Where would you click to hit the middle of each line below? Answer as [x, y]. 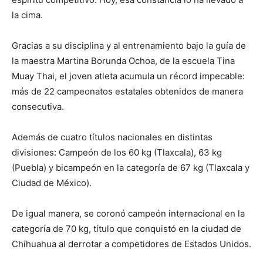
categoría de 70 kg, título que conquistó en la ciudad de [127, 228]
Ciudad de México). [52, 183]
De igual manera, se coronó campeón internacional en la [128, 213]
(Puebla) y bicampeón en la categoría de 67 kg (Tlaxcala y [131, 167]
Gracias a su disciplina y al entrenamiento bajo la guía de [129, 45]
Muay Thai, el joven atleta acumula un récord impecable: [128, 76]
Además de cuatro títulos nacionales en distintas [112, 137]
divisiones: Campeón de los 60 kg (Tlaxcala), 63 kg [117, 152]
